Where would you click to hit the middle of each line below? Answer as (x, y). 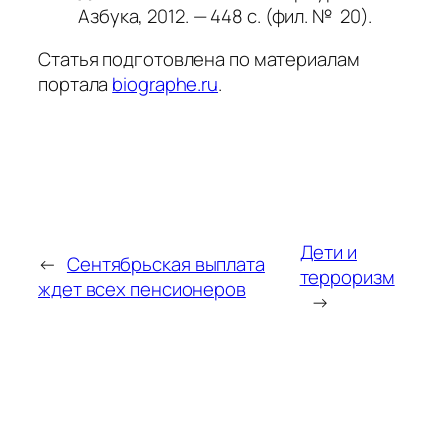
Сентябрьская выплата (165, 264)
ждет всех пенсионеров (142, 289)
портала (73, 84)
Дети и (328, 251)
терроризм (347, 276)
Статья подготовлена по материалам (199, 59)
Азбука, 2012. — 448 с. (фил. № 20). (225, 15)
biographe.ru (165, 84)
